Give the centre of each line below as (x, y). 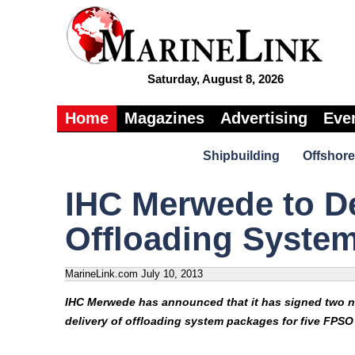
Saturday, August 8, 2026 (216, 79)
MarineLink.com (101, 274)
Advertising (264, 118)
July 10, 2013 (172, 274)
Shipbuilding (241, 156)
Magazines (164, 118)
